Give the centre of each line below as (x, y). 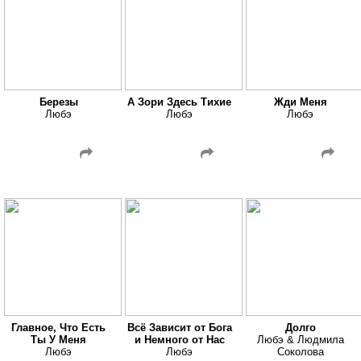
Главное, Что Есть (59, 328)
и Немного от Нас (179, 340)
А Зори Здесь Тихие (180, 102)
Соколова (300, 352)
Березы (58, 102)
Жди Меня (300, 102)
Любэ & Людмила (300, 340)
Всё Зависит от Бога (179, 328)
